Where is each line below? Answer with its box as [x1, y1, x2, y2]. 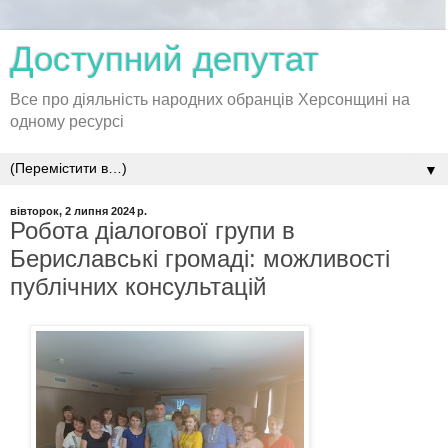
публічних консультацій [10, 273, 266, 300]
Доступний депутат [10, 40, 319, 78]
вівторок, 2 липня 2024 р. [10, 205, 147, 217]
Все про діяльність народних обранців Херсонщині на [10, 91, 410, 108]
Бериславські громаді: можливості [10, 245, 390, 272]
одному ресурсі [10, 113, 124, 130]
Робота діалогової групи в [10, 217, 295, 244]
